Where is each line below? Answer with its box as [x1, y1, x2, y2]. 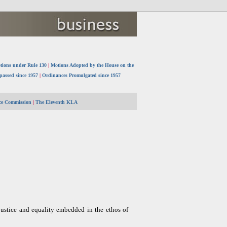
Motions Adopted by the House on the [51, 62, 134, 68]
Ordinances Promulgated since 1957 [42, 72, 121, 78]
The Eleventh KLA [35, 99, 78, 105]
